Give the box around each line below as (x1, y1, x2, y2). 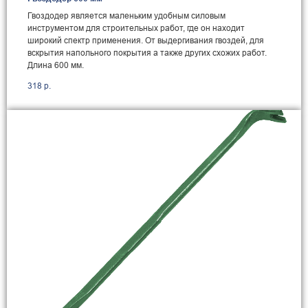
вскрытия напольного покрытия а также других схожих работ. (27, 47, 267, 58)
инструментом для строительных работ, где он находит (27, 22, 245, 33)
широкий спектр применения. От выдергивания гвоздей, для (27, 34, 264, 45)
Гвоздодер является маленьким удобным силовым (27, 10, 225, 21)
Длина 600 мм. (27, 59, 84, 70)
